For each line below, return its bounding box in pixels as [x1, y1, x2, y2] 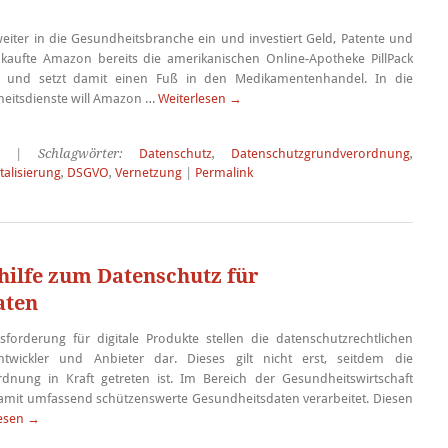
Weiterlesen [157, 91, 229, 106]
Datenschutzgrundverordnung [230, 146, 410, 161]
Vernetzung [114, 165, 182, 180]
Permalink [194, 165, 253, 180]
